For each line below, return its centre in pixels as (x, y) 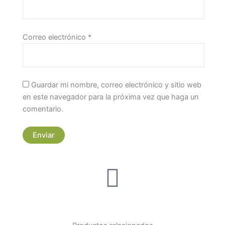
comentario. (43, 109)
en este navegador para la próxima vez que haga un (111, 97)
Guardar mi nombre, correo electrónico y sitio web (116, 85)
